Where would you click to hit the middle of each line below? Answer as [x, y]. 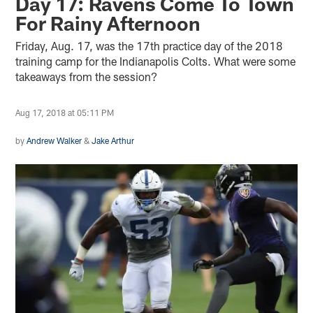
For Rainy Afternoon [108, 23]
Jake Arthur [113, 140]
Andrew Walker [54, 140]
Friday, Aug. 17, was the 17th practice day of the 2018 [150, 45]
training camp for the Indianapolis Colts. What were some [156, 61]
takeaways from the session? [87, 76]
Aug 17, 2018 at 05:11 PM [65, 112]
